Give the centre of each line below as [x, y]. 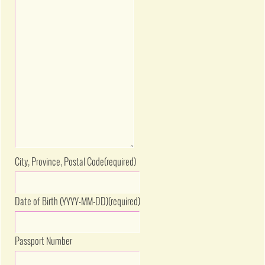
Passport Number [44, 242]
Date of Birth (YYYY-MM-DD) [62, 202]
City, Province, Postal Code [60, 163]
